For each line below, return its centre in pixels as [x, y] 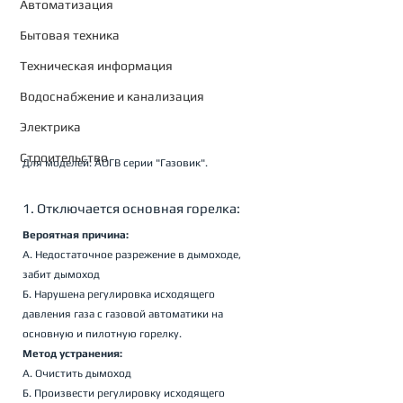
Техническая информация [96, 66]
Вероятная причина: [76, 234]
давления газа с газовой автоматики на [124, 313]
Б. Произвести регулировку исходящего [125, 393]
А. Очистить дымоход [77, 373]
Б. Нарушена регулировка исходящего [120, 294]
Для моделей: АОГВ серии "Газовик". [115, 162]
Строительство [64, 157]
